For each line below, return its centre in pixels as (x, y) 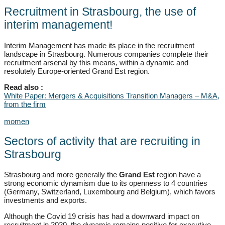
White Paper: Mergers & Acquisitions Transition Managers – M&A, (112, 95)
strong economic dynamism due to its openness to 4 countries (106, 183)
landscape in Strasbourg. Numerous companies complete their (106, 54)
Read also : (24, 87)
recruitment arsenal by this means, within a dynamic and (96, 62)
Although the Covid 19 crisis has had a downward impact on (102, 216)
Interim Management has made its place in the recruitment (99, 45)
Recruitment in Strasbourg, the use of (100, 12)
